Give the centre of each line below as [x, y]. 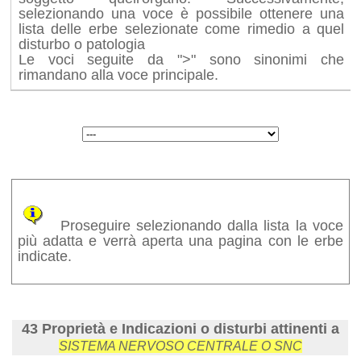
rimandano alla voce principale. [118, 75]
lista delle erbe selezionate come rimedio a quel [181, 29]
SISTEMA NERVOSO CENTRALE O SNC [180, 346]
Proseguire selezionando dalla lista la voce [196, 225]
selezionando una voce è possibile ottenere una [181, 13]
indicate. [44, 256]
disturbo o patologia [81, 44]
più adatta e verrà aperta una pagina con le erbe [180, 241]
